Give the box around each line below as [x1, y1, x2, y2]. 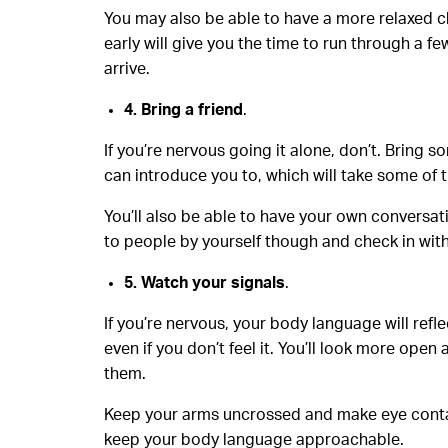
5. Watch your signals [124, 274, 285, 291]
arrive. [104, 60, 150, 77]
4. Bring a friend [124, 101, 243, 118]
